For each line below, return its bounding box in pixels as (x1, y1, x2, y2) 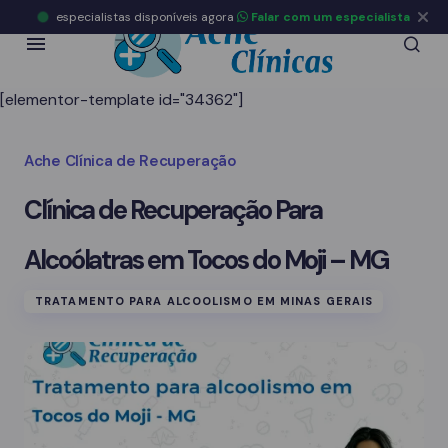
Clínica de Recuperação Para (24, 193, 323, 227)
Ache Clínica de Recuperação (24, 151, 237, 171)
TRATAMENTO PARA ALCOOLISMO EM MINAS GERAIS (35, 294, 374, 308)
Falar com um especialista (247, 9, 410, 25)
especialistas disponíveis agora (55, 9, 237, 25)
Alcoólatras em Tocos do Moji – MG (24, 243, 388, 277)
